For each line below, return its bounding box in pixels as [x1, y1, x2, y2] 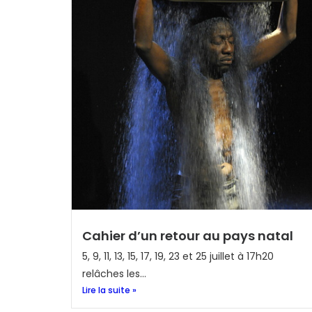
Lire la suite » [82, 284, 136, 296]
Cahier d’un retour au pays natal [82, 227, 293, 244]
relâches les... [82, 267, 146, 281]
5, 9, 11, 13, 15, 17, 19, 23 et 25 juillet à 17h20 [82, 249, 274, 263]
